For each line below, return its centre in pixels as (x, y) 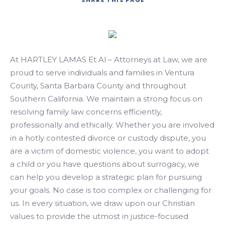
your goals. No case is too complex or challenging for (111, 190)
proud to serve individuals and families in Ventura (102, 73)
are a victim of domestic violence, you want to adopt (109, 151)
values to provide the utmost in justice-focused (99, 216)
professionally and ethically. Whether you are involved (112, 125)
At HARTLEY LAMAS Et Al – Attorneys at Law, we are (109, 60)
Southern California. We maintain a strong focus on (106, 99)
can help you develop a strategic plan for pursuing (106, 177)
